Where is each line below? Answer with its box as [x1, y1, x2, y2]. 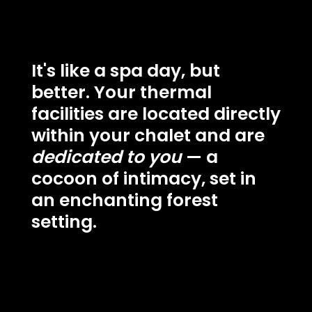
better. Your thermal [31, 79, 212, 104]
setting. [31, 209, 97, 234]
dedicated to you [31, 144, 182, 169]
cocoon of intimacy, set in [31, 166, 256, 191]
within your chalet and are [31, 123, 265, 148]
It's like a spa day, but [31, 58, 220, 83]
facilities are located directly [31, 101, 281, 126]
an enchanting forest [31, 187, 218, 212]
